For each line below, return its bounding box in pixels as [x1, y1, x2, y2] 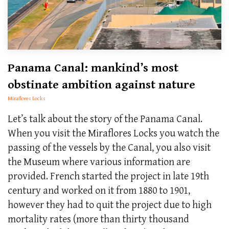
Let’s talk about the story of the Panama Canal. [8, 113, 202, 126]
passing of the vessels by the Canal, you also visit [8, 142, 211, 154]
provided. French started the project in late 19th [8, 171, 209, 183]
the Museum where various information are [8, 156, 190, 169]
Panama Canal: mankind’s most [8, 61, 178, 76]
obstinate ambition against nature [8, 78, 195, 93]
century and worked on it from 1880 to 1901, [8, 185, 190, 197]
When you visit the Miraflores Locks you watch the [8, 128, 219, 140]
